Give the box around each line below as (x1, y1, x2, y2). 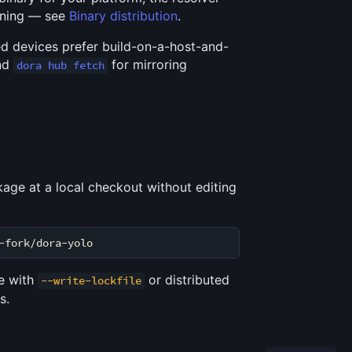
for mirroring (108, 57, 188, 73)
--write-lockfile (41, 273, 142, 288)
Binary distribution (69, 8, 178, 24)
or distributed (145, 272, 230, 288)
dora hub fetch (16, 58, 105, 73)
